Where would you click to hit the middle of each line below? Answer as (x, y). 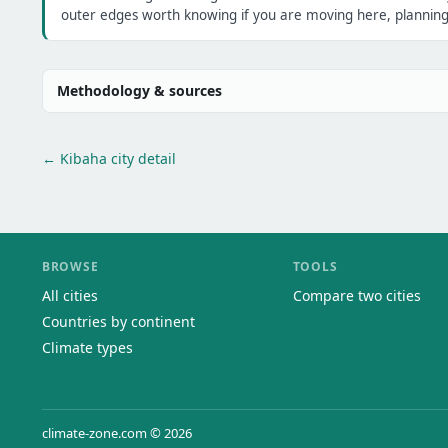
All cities (70, 295)
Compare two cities (356, 295)
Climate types (87, 347)
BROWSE (70, 266)
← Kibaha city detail (109, 158)
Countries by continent (118, 321)
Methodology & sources (139, 90)
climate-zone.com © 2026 (117, 433)
